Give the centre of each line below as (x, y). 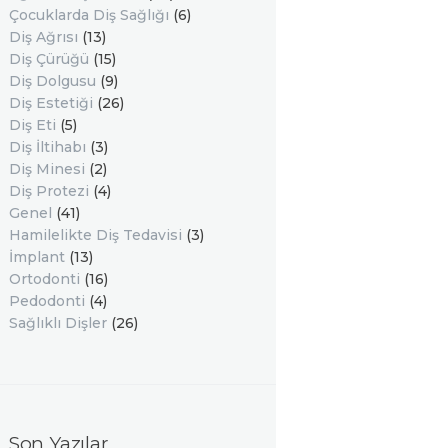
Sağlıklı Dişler (57, 323)
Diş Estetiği (50, 103)
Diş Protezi (48, 191)
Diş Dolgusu (52, 81)
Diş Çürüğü (48, 59)
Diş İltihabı (47, 147)
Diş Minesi (46, 169)
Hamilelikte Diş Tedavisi (95, 235)
